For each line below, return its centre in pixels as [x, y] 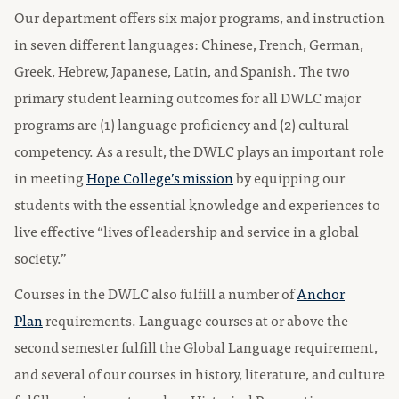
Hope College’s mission [160, 177]
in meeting [50, 177]
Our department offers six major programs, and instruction [199, 17]
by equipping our [289, 177]
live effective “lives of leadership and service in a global [187, 231]
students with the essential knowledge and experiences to [197, 204]
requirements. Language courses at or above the [195, 320]
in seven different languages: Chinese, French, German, [189, 44]
